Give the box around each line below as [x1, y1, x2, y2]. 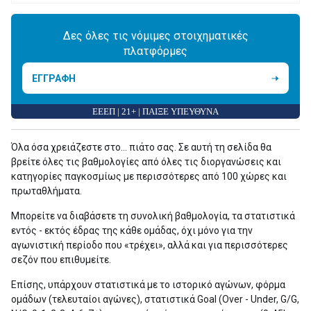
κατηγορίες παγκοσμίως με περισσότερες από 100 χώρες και [11, 171, 287, 182]
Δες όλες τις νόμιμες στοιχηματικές [62, 28, 249, 42]
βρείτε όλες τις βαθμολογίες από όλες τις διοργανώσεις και [11, 156, 281, 167]
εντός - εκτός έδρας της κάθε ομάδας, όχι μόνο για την [11, 225, 253, 236]
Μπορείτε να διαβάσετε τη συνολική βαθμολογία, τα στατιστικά [11, 210, 295, 221]
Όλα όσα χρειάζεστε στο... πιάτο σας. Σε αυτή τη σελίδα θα [11, 142, 271, 153]
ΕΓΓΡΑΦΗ [32, 72, 76, 84]
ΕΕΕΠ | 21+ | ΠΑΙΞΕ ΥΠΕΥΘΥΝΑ [92, 107, 219, 117]
